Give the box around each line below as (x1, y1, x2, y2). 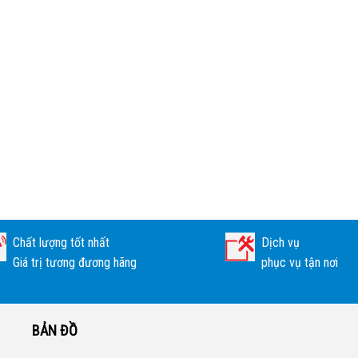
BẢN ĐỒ (32, 322, 78, 339)
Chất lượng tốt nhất (13, 235, 109, 250)
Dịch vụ (261, 235, 300, 250)
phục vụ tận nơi (261, 255, 338, 270)
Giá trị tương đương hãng (13, 255, 137, 270)
